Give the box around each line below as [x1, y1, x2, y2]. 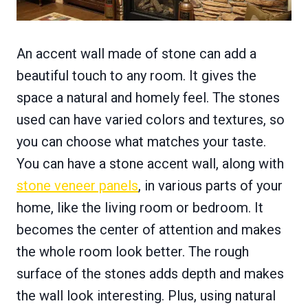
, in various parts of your [138, 177, 283, 195]
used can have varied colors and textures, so [16, 111, 285, 129]
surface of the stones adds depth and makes [16, 265, 284, 283]
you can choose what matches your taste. [16, 133, 266, 151]
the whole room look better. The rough [16, 243, 249, 261]
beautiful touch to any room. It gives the [16, 67, 256, 85]
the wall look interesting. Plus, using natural [16, 287, 276, 305]
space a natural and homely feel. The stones [16, 89, 280, 107]
